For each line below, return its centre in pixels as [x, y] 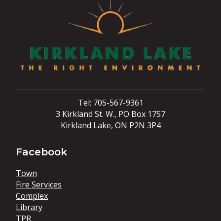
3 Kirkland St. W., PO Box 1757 [110, 114]
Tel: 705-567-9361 [110, 103]
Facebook [41, 152]
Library [29, 207]
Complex [32, 196]
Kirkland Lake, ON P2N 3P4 [110, 125]
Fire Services [39, 184]
